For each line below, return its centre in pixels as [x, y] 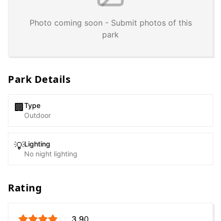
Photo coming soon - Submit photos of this [110, 23]
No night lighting [51, 154]
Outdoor [37, 115]
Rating [25, 188]
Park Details [39, 79]
